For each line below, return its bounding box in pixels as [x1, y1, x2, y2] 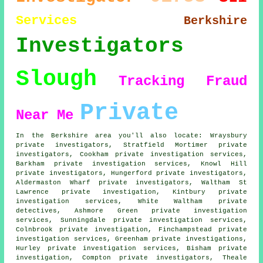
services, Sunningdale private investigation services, [16, 217, 247, 224]
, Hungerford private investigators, [102, 170, 247, 177]
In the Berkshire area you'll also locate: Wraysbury [16, 132, 247, 140]
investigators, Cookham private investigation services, [16, 151, 247, 159]
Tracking [119, 73, 184, 90]
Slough [16, 66, 97, 92]
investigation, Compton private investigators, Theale [16, 254, 247, 262]
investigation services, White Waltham [16, 198, 218, 205]
